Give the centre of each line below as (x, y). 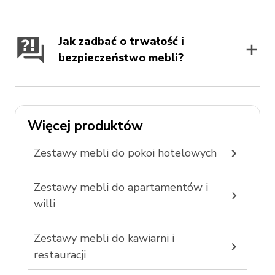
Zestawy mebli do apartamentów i (121, 187)
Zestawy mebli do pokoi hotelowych (125, 153)
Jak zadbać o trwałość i (121, 41)
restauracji (60, 255)
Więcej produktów (85, 126)
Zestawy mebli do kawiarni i (104, 238)
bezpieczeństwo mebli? (121, 58)
